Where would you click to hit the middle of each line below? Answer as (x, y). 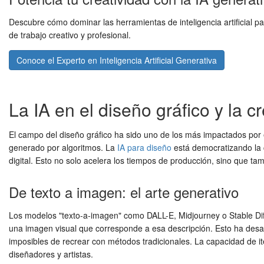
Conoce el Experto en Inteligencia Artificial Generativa (117, 60)
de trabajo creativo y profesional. (70, 35)
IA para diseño (144, 148)
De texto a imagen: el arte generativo (124, 192)
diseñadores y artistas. (51, 254)
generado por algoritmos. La (63, 148)
